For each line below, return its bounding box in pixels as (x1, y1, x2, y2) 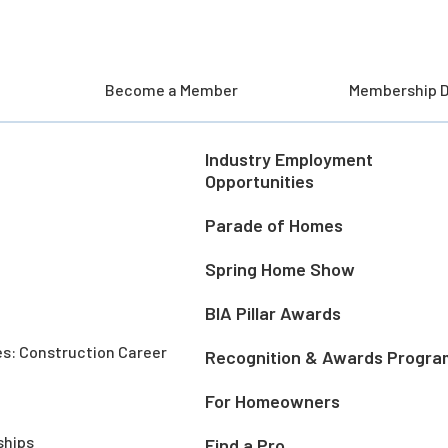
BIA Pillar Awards (204, 301, 341, 324)
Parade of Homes (204, 213, 343, 236)
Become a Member (104, 79, 238, 99)
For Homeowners (204, 389, 340, 412)
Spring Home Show (204, 257, 355, 280)
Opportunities (204, 169, 314, 192)
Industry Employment (204, 147, 373, 170)
